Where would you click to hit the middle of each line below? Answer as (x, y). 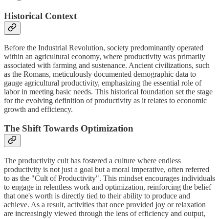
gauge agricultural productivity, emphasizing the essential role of (103, 83)
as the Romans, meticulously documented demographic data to (100, 74)
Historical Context (40, 16)
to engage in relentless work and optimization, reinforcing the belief (108, 187)
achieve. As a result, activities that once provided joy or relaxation (105, 204)
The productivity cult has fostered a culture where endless (92, 160)
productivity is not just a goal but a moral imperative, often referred (107, 169)
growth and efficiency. (38, 109)
